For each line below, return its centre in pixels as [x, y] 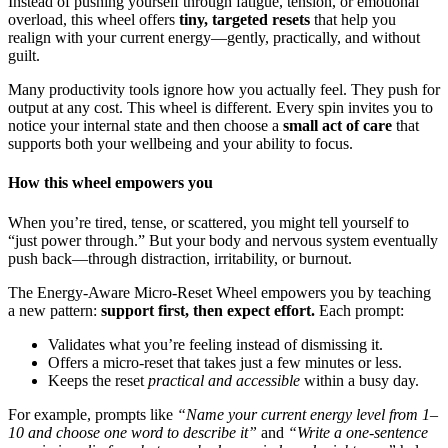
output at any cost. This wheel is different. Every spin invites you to [220, 108]
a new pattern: [54, 310]
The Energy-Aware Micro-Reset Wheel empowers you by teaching [219, 292]
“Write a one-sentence [358, 432]
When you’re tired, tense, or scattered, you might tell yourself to [208, 222]
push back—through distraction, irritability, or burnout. [180, 258]
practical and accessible [224, 380]
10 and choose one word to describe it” [132, 432]
